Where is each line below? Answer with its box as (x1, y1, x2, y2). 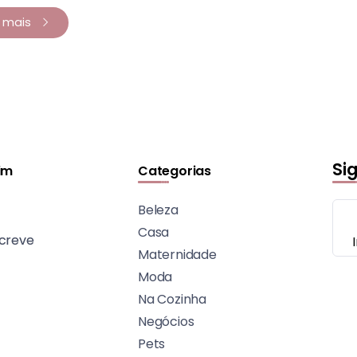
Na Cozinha (138, 289, 206, 308)
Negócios (138, 312, 194, 331)
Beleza (138, 200, 178, 219)
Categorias (138, 161, 211, 180)
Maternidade (138, 245, 217, 264)
